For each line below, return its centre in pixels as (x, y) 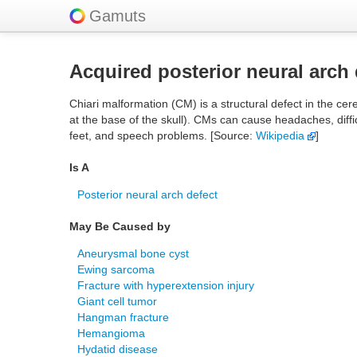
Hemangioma (111, 333)
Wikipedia (282, 135)
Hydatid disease (118, 349)
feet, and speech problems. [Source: (163, 135)
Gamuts (118, 16)
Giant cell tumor (117, 301)
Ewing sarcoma (116, 269)
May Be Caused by (120, 226)
